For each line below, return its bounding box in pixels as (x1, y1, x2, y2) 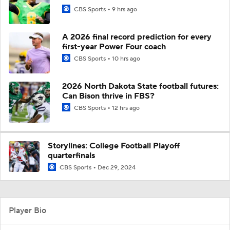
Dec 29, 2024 (98, 163, 136, 171)
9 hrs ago (112, 5, 137, 13)
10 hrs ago (112, 54, 140, 63)
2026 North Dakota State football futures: (62, 81, 219, 91)
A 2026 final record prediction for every (62, 31, 212, 42)
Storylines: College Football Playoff (48, 140, 180, 151)
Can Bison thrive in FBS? (62, 90, 155, 101)
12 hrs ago (112, 104, 140, 112)
